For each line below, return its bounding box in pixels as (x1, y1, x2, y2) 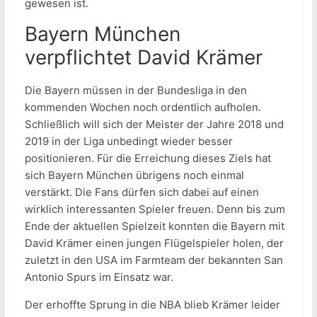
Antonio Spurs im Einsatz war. (24, 270, 173, 284)
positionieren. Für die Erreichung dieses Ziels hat (24, 151, 271, 166)
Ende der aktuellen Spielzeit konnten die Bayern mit (24, 219, 284, 234)
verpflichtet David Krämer (24, 45, 263, 70)
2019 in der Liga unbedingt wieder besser (24, 134, 233, 149)
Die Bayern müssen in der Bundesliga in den (24, 83, 247, 98)
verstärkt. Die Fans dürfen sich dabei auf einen (24, 185, 259, 200)
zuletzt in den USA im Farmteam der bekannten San (24, 253, 283, 267)
